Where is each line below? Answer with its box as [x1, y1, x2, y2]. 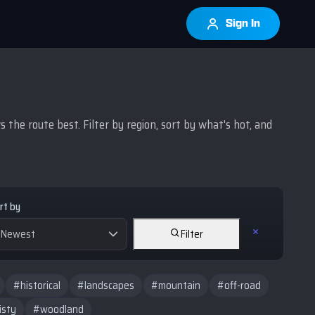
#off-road [217, 277, 261, 294]
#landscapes [77, 277, 134, 294]
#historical [13, 277, 60, 294]
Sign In [223, 16, 261, 31]
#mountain [151, 277, 200, 294]
